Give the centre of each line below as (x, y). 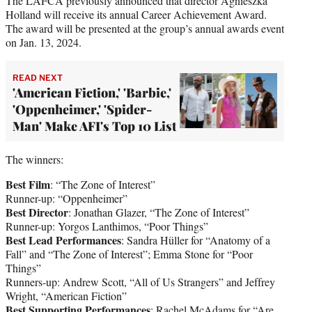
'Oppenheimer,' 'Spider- (82, 109)
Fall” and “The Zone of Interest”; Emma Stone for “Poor (129, 253)
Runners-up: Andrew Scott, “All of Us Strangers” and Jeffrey (140, 281)
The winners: (34, 159)
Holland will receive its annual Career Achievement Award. (136, 14)
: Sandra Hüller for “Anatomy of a (196, 240)
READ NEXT (38, 77)
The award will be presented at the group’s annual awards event (145, 28)
